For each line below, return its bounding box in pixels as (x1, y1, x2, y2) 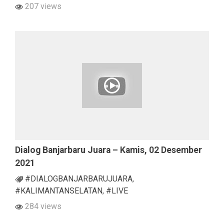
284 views (23, 201, 61, 211)
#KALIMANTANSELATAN (15, 186, 102, 196)
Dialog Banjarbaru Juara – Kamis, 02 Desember (15, 145, 202, 155)
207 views (23, 1, 61, 11)
